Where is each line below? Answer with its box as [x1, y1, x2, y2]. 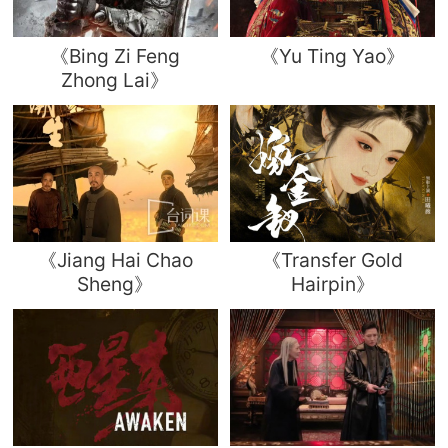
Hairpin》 [290, 271, 375, 296]
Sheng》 [77, 271, 154, 296]
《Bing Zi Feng [50, 43, 181, 68]
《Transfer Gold [262, 247, 404, 272]
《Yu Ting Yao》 [260, 43, 406, 68]
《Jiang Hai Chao [37, 247, 193, 272]
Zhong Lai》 [61, 67, 170, 92]
